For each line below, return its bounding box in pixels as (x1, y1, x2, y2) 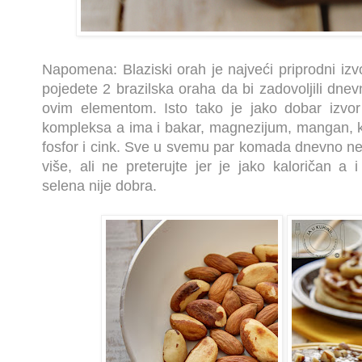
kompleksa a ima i (42, 120, 166, 137)
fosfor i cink (42, 139, 116, 156)
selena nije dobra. (42, 178, 157, 195)
